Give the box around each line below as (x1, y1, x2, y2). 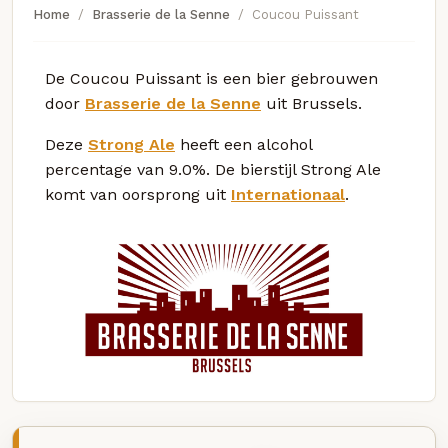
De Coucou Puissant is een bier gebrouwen (45, 68, 378, 88)
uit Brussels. (261, 93, 362, 113)
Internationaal (231, 184, 345, 204)
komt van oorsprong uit (45, 184, 231, 204)
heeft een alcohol (175, 134, 312, 154)
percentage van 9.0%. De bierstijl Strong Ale (45, 159, 381, 179)
